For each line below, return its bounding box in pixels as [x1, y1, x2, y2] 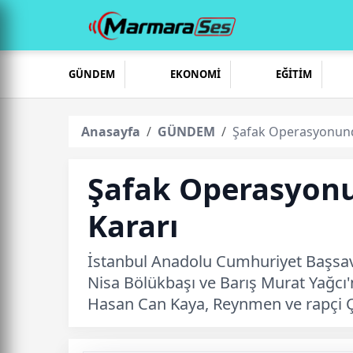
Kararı [87, 205, 179, 246]
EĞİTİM [275, 67, 312, 81]
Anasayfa [81, 123, 140, 140]
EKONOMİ [169, 67, 221, 81]
